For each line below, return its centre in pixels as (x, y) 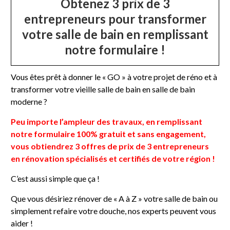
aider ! (22, 223)
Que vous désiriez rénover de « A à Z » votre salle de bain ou (114, 198)
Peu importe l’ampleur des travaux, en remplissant (107, 121)
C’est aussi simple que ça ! (55, 178)
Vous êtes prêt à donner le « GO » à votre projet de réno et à (114, 76)
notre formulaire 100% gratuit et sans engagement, (109, 133)
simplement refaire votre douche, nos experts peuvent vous (114, 210)
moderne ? (29, 101)
